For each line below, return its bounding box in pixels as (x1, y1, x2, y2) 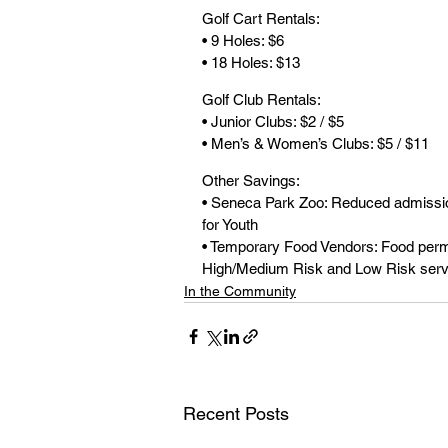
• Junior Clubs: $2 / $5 (202, 113, 344, 130)
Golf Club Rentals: (202, 91, 321, 108)
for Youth (202, 216, 258, 233)
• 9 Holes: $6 (202, 32, 284, 49)
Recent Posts (183, 403, 289, 424)
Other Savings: (202, 172, 300, 189)
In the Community (184, 283, 296, 299)
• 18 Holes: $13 (202, 54, 300, 71)
